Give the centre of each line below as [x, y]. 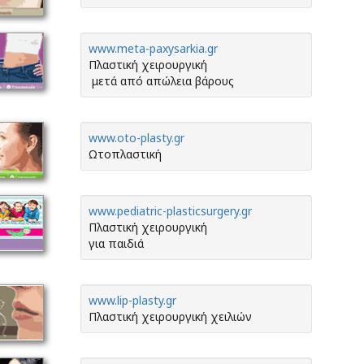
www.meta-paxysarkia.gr [153, 48]
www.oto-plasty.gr [136, 138]
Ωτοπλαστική [125, 154]
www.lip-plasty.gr [132, 300]
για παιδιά [116, 243]
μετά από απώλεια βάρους [161, 81]
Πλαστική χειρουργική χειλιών [170, 316]
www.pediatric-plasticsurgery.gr [170, 211]
